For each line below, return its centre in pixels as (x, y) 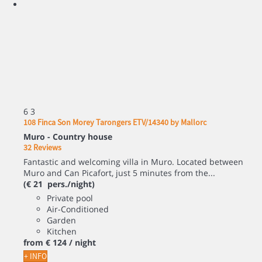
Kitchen (62, 231)
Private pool (70, 198)
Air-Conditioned (78, 209)
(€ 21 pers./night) (59, 184)
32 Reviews (42, 147)
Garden (61, 220)
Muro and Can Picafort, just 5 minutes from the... (119, 173)
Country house (82, 136)
